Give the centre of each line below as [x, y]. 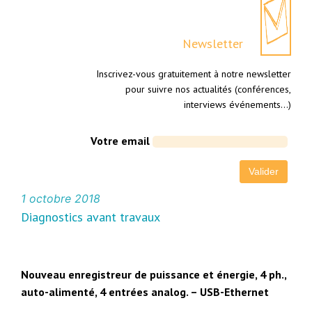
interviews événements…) [237, 105]
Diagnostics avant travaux [91, 217]
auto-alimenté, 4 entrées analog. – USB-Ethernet [145, 292]
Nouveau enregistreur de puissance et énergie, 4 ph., [154, 275]
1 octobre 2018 [61, 199]
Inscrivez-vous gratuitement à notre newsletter [193, 74]
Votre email [120, 141]
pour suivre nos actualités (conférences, [208, 89]
